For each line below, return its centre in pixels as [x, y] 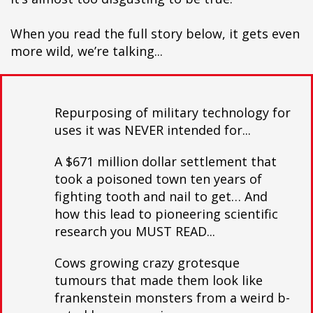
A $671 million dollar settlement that [166, 161]
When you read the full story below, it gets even [155, 34]
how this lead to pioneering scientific [166, 214]
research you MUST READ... [135, 231]
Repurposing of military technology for [173, 112]
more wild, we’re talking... [87, 51]
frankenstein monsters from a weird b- [172, 298]
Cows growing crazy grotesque [147, 263]
